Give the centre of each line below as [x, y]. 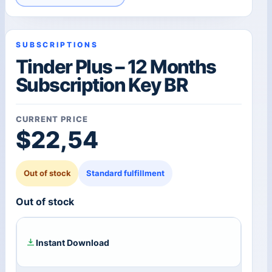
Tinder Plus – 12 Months [116, 67]
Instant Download [72, 242]
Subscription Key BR [102, 85]
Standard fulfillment [126, 173]
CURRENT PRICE [52, 119]
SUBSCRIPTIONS [57, 44]
